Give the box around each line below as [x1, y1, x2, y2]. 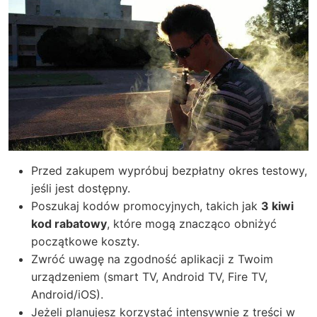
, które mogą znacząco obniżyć [107, 217, 277, 231]
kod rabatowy [31, 217, 107, 231]
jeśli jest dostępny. [31, 181, 130, 196]
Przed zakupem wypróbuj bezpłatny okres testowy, [31, 163, 307, 178]
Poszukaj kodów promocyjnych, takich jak [31, 199, 261, 214]
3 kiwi [261, 199, 294, 214]
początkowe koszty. [31, 234, 139, 249]
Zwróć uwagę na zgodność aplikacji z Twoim [31, 252, 273, 267]
